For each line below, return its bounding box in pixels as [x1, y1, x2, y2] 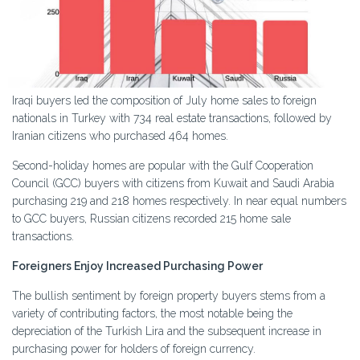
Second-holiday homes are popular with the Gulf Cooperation [12, 159, 313, 173]
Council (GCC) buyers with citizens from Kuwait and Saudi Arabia [12, 177, 334, 190]
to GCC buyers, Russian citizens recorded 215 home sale [12, 212, 291, 226]
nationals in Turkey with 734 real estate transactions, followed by [12, 112, 332, 125]
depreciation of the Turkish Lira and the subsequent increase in [12, 325, 321, 338]
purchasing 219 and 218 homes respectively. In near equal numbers [12, 194, 346, 208]
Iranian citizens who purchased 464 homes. [12, 129, 228, 143]
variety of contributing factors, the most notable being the [12, 307, 292, 321]
